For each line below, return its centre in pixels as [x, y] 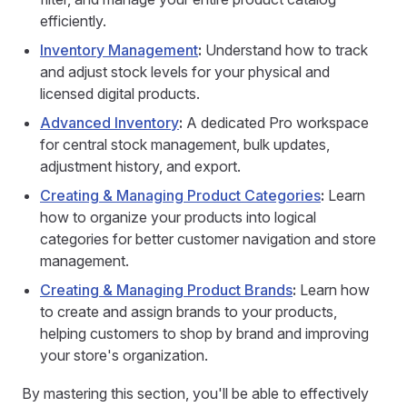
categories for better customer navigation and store [208, 239]
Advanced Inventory [109, 123]
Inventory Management [119, 50]
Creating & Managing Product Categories [180, 195]
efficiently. [73, 21]
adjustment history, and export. [140, 166]
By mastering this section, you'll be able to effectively [195, 393]
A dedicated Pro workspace [276, 123]
